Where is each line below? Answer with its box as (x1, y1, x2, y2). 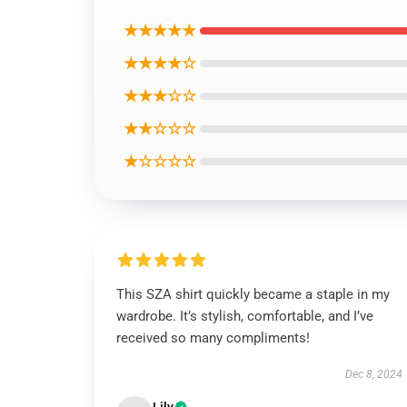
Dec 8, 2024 (344, 368, 402, 381)
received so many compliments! (116, 330, 310, 346)
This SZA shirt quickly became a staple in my (116, 286, 390, 303)
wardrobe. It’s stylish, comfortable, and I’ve (116, 308, 373, 324)
